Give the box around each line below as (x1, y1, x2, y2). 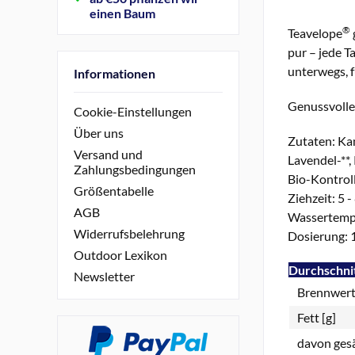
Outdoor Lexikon (74, 247, 167, 263)
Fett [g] (297, 310, 336, 325)
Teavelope (288, 25, 342, 40)
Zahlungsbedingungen (74, 162, 196, 177)
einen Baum (90, 5, 155, 21)
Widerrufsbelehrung (74, 226, 185, 242)
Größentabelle (74, 183, 154, 199)
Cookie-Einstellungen (74, 104, 192, 120)
